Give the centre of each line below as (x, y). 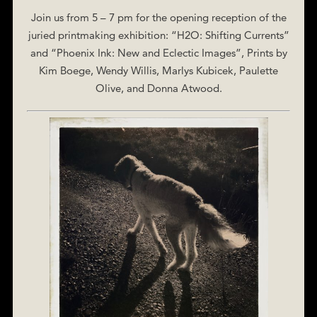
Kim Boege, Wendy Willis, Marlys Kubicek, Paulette (158, 70)
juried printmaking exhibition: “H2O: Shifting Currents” (158, 35)
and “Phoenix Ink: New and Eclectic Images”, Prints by (158, 52)
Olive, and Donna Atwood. (158, 88)
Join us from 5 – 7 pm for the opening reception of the (158, 17)
